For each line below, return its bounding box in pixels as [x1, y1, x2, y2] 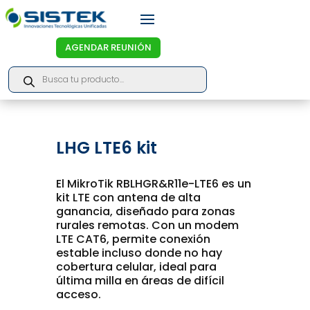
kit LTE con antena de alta [55, 190, 201, 206]
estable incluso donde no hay [55, 245, 222, 262]
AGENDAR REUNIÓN [65, 41, 152, 55]
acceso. [55, 286, 101, 303]
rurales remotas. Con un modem [55, 217, 239, 234]
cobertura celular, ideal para [55, 259, 217, 275]
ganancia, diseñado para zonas [55, 203, 235, 220]
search [8, 73, 43, 88]
